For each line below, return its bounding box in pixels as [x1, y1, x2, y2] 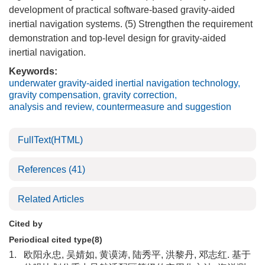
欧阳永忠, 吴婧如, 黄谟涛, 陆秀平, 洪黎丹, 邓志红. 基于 [24, 250, 251, 260]
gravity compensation [9, 90, 98, 100]
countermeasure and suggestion [96, 102, 231, 112]
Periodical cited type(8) [9, 235, 102, 244]
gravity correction [103, 90, 174, 100]
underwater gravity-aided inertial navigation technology [9, 78, 238, 88]
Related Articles [18, 194, 84, 204]
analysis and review [9, 102, 92, 112]
